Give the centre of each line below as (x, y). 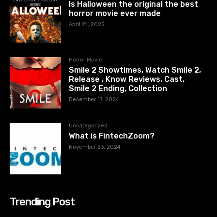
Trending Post (42, 202)
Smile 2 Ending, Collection (118, 89)
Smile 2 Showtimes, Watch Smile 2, (135, 70)
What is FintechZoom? (112, 136)
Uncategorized (88, 126)
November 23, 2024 (95, 147)
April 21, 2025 (87, 25)
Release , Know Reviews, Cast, (127, 79)
